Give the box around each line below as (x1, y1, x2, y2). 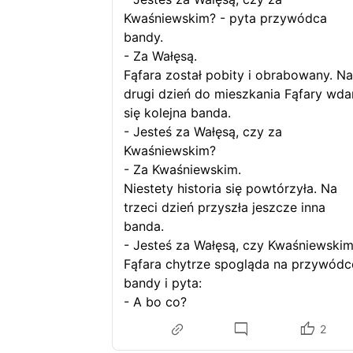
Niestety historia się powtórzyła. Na (124, 180, 337, 196)
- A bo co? (124, 294, 187, 310)
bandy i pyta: (124, 275, 202, 291)
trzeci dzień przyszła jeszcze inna (124, 199, 325, 215)
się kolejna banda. (124, 105, 239, 121)
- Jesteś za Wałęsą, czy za (124, 124, 282, 139)
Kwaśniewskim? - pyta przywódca (124, 10, 327, 26)
